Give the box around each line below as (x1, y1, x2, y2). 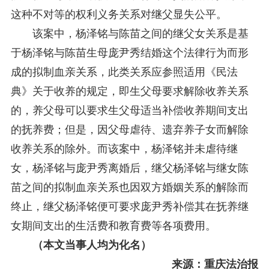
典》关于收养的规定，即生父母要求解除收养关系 (10, 85, 249, 97)
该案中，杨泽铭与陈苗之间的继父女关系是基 (10, 27, 249, 40)
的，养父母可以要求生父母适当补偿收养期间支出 (10, 104, 249, 116)
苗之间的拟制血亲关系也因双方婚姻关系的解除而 (10, 181, 249, 193)
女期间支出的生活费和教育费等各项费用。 (10, 219, 216, 232)
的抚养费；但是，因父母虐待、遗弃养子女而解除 (10, 123, 249, 136)
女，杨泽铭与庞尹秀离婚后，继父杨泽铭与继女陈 (10, 162, 249, 174)
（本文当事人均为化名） (32, 238, 151, 251)
